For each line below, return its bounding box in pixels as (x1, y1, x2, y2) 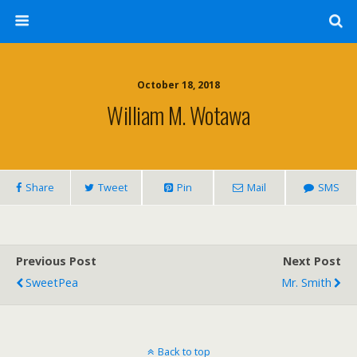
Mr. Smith (281, 275, 331, 290)
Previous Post (16, 253, 96, 269)
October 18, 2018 (137, 78, 220, 92)
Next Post (283, 253, 341, 269)
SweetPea (25, 275, 78, 290)
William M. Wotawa (107, 98, 250, 131)
